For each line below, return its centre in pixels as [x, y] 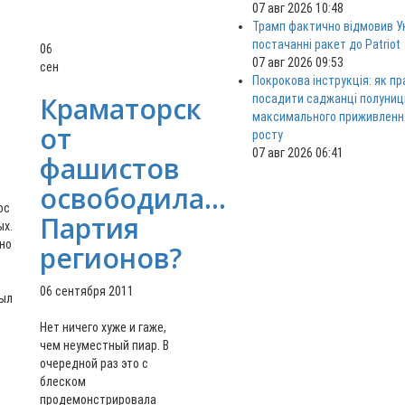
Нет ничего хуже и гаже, [103, 327]
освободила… [133, 198]
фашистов [109, 169]
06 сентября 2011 [87, 291]
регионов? [111, 258]
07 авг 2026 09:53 [298, 63]
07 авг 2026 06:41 [298, 153]
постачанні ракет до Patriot [326, 45]
